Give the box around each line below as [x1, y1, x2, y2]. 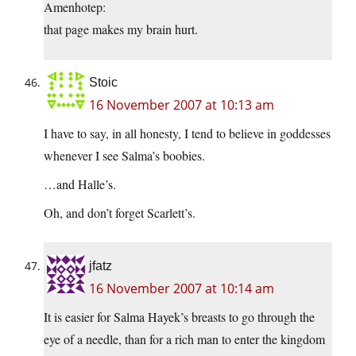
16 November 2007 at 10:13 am [89, 96, 274, 114]
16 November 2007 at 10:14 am [89, 280, 274, 298]
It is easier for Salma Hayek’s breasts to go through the [44, 308, 315, 326]
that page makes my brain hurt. [44, 21, 198, 38]
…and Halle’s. [44, 176, 116, 193]
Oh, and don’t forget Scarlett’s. [44, 204, 195, 222]
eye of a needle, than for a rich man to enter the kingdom [44, 331, 325, 348]
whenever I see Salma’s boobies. [44, 147, 205, 164]
